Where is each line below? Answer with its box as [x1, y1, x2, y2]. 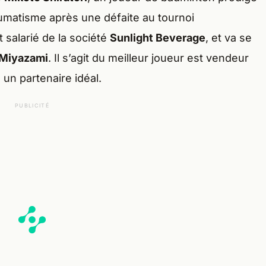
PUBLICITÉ [14, 102, 50, 109]
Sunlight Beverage [110, 31, 205, 45]
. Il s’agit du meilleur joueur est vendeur [48, 52, 249, 65]
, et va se [205, 31, 252, 45]
